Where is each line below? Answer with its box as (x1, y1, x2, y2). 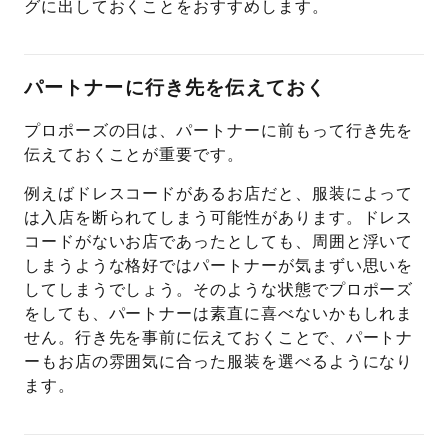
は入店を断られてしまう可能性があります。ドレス (23, 209, 414, 227)
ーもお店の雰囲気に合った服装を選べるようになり (23, 353, 414, 371)
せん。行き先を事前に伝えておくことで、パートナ (23, 329, 414, 347)
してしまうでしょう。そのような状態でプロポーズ (23, 281, 414, 299)
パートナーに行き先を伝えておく (23, 77, 327, 99)
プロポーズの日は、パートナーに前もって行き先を (23, 121, 414, 139)
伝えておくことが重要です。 (23, 145, 245, 163)
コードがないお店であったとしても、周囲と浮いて (23, 233, 414, 251)
